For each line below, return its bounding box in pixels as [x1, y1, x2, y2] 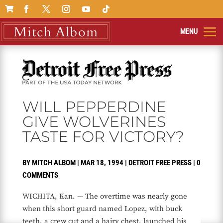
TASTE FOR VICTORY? [22, 127, 184, 146]
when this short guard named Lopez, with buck [22, 204, 182, 214]
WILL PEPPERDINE [22, 98, 166, 116]
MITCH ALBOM [31, 158, 76, 168]
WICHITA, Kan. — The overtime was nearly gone [22, 192, 187, 202]
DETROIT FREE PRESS [128, 158, 192, 168]
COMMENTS [22, 171, 58, 180]
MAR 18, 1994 [80, 158, 123, 168]
